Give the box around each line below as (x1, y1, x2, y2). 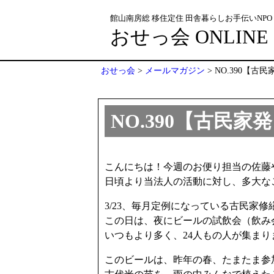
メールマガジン (145, 65, 205, 75)
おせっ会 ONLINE (110, 26, 268, 48)
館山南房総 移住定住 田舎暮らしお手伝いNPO (110, 14, 272, 23)
